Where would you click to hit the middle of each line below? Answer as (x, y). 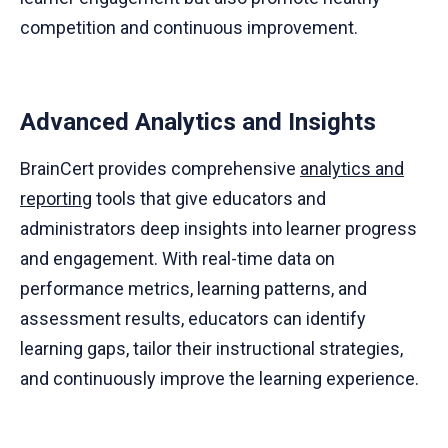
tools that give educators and (209, 199)
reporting (56, 199)
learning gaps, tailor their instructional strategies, (211, 349)
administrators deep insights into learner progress (218, 229)
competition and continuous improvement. (189, 28)
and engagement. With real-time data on (177, 259)
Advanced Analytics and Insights (198, 122)
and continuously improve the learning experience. (219, 379)
